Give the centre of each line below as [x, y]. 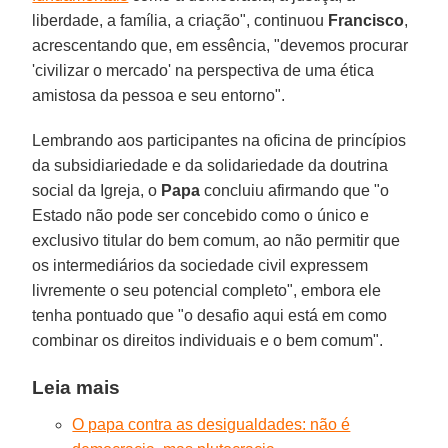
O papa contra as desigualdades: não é [211, 424]
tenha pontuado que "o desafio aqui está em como [210, 315]
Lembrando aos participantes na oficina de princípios [219, 140]
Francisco [366, 20]
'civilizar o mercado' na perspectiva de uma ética [203, 70]
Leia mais [76, 387]
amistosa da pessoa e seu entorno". [159, 95]
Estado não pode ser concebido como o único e [201, 215]
